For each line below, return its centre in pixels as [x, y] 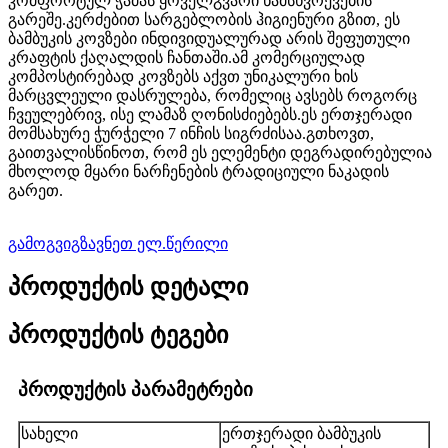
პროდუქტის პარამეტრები [135, 389]
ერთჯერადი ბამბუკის [301, 433]
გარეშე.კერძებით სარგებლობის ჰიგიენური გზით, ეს [204, 20]
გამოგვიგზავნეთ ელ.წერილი [118, 244]
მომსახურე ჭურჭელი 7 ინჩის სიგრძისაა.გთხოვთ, [191, 134]
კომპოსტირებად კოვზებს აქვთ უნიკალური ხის [183, 77]
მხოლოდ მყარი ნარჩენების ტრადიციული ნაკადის [198, 172]
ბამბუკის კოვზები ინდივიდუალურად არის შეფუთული [209, 39]
